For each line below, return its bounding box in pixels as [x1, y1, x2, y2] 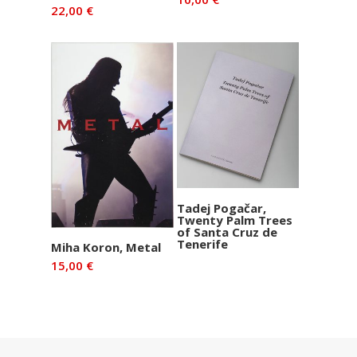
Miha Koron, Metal [51, 239, 161, 256]
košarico [90, 255, 135, 271]
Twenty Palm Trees [176, 211, 292, 228]
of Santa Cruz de [176, 223, 277, 240]
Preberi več [209, 196, 267, 212]
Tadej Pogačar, [176, 199, 266, 216]
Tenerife [176, 235, 228, 252]
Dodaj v [101, 236, 143, 252]
